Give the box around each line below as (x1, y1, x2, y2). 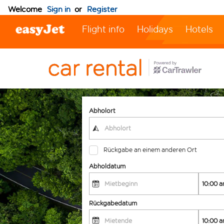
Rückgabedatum (89, 199, 137, 207)
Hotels (185, 23, 213, 35)
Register (87, 4, 117, 14)
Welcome (8, 4, 42, 14)
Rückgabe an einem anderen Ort (103, 146, 197, 154)
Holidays (137, 23, 173, 35)
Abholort (89, 107, 116, 115)
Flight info (82, 23, 125, 35)
